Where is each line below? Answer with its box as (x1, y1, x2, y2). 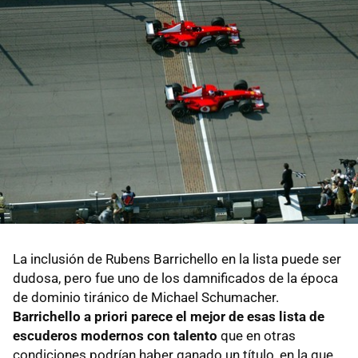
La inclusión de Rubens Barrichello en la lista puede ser (13, 250, 341, 267)
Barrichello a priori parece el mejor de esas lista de (13, 308, 324, 324)
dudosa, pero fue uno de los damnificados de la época (13, 269, 338, 286)
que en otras (217, 327, 296, 344)
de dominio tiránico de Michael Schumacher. (13, 288, 279, 305)
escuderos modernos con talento (13, 327, 217, 344)
